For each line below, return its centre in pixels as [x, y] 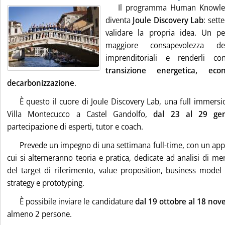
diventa [119, 20]
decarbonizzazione [41, 83]
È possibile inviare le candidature [77, 201]
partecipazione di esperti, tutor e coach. [75, 127]
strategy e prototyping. [46, 183]
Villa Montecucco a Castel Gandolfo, [80, 114]
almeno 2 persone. [39, 214]
